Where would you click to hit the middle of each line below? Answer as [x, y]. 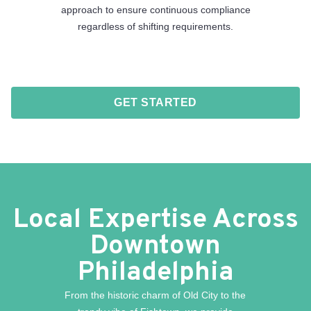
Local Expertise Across [155, 220]
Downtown [155, 246]
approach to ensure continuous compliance [155, 9]
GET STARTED [155, 102]
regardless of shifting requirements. [155, 26]
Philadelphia [155, 273]
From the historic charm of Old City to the [155, 295]
